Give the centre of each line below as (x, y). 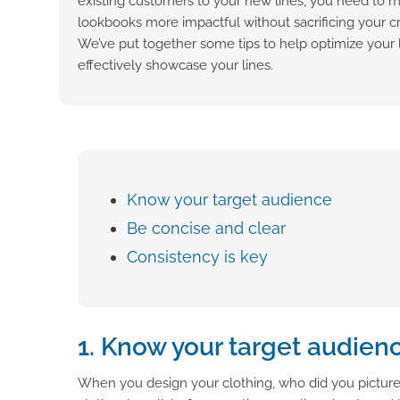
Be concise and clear (206, 228)
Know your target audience (229, 200)
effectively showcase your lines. (175, 65)
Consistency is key (197, 257)
